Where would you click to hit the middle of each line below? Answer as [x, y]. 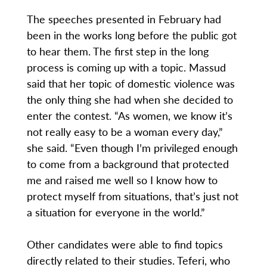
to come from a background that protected [128, 164]
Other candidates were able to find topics [125, 244]
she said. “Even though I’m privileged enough [132, 148]
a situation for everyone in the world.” [116, 212]
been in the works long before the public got [131, 35]
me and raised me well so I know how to [122, 180]
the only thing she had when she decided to [130, 100]
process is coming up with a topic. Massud [126, 67]
